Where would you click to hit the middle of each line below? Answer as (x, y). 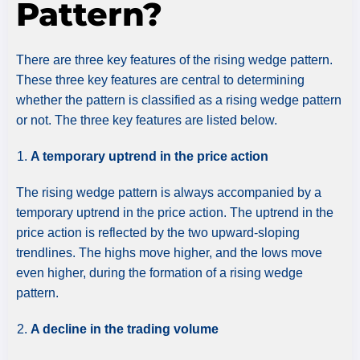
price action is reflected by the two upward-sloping (158, 232)
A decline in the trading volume (125, 329)
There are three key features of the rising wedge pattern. (174, 59)
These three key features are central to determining (160, 80)
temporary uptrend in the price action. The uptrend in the (175, 212)
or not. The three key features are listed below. (147, 120)
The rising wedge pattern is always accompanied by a (169, 192)
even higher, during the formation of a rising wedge (160, 272)
